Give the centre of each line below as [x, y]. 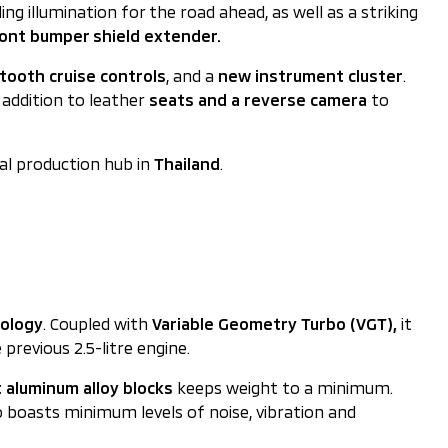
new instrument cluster [310, 75]
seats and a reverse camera [258, 99]
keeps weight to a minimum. [283, 387]
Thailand [187, 163]
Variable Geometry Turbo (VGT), [274, 323]
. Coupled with [95, 323]
